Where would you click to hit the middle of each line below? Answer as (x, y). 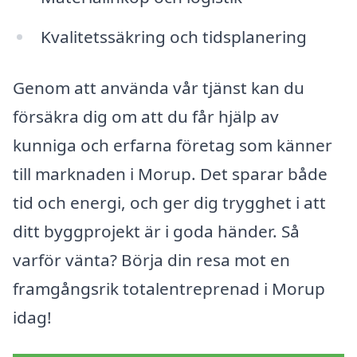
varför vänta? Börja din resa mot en (151, 259)
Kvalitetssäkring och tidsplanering (173, 37)
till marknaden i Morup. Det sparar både (170, 173)
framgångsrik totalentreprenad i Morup (169, 288)
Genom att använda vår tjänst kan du (159, 87)
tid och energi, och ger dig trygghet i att (169, 202)
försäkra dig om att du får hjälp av (146, 116)
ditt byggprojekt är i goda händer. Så (156, 231)
